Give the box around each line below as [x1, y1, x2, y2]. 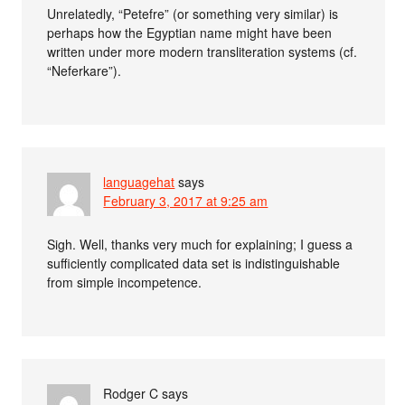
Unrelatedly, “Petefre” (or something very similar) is [47, 4, 339, 23]
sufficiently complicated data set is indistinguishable [47, 253, 341, 272]
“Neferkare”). [47, 61, 122, 80]
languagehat [103, 172, 175, 191]
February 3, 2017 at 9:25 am [103, 191, 268, 210]
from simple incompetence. [47, 272, 202, 291]
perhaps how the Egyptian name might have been [47, 23, 333, 42]
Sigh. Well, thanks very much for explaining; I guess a [47, 234, 353, 253]
